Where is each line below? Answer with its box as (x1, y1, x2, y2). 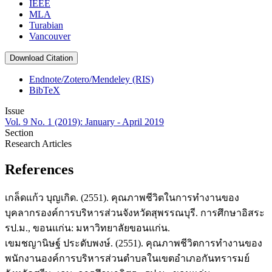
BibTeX (29, 85, 60, 96)
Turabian (29, 20, 63, 31)
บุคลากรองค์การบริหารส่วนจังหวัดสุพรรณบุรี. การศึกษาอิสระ (5, 207, 265, 218)
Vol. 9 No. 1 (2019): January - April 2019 (5, 117, 164, 127)
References (5, 161, 73, 178)
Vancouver (29, 31, 70, 42)
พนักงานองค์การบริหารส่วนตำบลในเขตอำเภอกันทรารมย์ (5, 253, 250, 263)
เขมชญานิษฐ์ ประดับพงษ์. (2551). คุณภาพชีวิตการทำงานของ (5, 237, 262, 248)
